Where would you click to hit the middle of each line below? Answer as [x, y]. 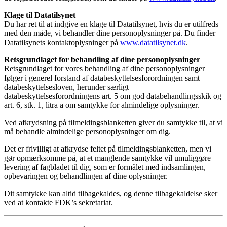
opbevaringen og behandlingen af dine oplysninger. [86, 176]
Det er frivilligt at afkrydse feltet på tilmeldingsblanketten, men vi [108, 148]
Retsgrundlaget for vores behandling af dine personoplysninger [104, 68]
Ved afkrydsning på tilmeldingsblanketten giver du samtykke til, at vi [113, 122]
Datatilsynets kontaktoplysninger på [62, 42]
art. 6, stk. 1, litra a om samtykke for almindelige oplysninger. [102, 105]
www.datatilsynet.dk [153, 42]
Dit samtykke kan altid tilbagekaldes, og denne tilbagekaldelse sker [111, 193]
